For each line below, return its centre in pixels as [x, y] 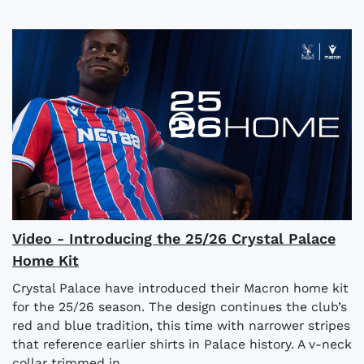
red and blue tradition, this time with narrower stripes [181, 326]
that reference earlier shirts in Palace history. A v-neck [182, 344]
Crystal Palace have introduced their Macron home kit [180, 288]
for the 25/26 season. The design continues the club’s [180, 307]
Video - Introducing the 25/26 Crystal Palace [174, 239]
